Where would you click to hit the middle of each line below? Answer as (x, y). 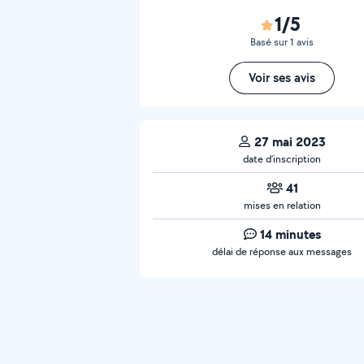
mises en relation (282, 205)
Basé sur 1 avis (282, 42)
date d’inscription (282, 159)
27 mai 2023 (290, 141)
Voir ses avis (282, 78)
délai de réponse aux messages (282, 251)
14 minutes (290, 234)
